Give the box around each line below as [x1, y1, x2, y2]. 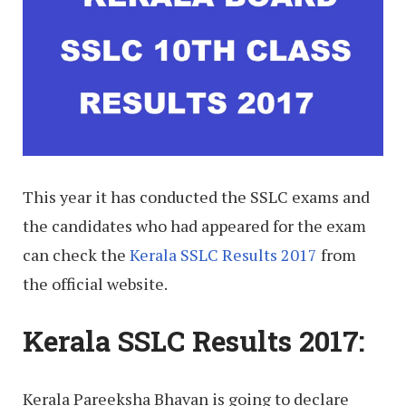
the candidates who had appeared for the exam [23, 214, 366, 237]
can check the [23, 243, 130, 266]
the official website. [23, 272, 168, 295]
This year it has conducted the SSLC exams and [23, 185, 370, 208]
